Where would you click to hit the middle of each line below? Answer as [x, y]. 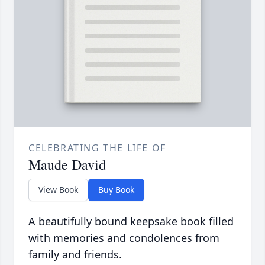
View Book [58, 190]
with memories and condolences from [124, 238]
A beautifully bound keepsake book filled [131, 222]
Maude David [67, 165]
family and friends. [75, 255]
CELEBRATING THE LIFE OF [97, 148]
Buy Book [116, 190]
